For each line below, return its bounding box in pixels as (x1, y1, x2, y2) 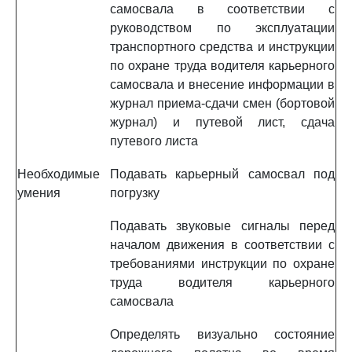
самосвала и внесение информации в (110, 78, 335, 91)
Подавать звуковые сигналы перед (110, 219, 335, 233)
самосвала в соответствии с (110, 2, 335, 16)
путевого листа (110, 134, 198, 148)
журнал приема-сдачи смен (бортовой (110, 97, 335, 110)
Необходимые (17, 167, 100, 181)
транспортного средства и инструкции (110, 40, 335, 53)
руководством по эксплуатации (110, 21, 335, 35)
